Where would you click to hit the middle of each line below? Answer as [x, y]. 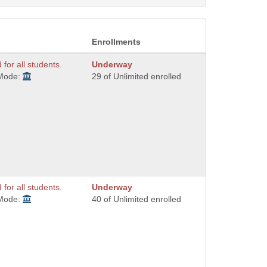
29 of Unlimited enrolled [136, 77]
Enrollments [116, 42]
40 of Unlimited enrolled [136, 199]
